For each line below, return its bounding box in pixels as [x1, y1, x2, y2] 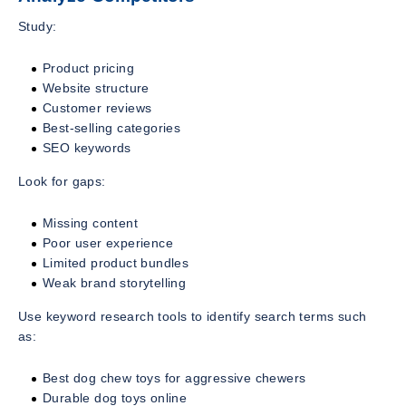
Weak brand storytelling [43, 275, 187, 290]
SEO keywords [43, 140, 131, 155]
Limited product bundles [43, 255, 189, 270]
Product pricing [43, 60, 134, 75]
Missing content [43, 215, 138, 230]
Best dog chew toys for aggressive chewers [43, 370, 306, 385]
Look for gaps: [18, 173, 106, 188]
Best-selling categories [43, 120, 181, 135]
